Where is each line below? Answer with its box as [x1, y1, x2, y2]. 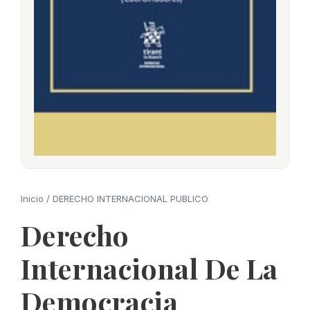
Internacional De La [21, 249, 278, 286]
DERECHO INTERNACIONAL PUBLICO [53, 192, 208, 204]
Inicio [21, 192, 44, 204]
